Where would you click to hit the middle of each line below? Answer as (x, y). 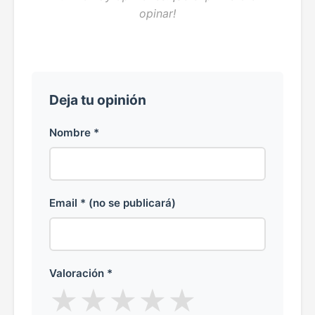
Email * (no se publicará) (112, 203)
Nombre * (74, 133)
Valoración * (81, 273)
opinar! (157, 13)
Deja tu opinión (98, 100)
